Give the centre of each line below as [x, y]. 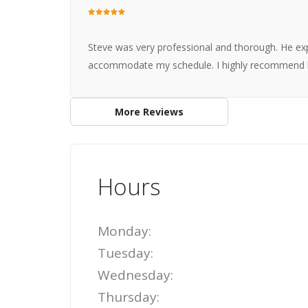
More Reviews [149, 111]
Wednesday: [135, 275]
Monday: [124, 231]
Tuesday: [125, 253]
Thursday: [129, 297]
